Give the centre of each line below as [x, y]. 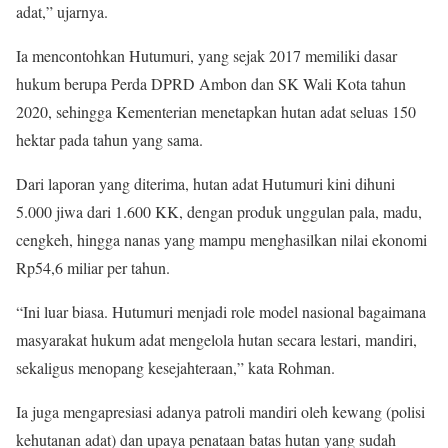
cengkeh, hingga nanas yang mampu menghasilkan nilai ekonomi [221, 240]
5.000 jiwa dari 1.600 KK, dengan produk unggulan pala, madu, [219, 212]
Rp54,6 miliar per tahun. [93, 268]
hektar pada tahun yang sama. [109, 140]
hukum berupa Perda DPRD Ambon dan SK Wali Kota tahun [211, 84]
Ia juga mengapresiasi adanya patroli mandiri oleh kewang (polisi [220, 412]
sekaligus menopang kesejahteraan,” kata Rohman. [175, 368]
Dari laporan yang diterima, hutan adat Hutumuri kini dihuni [205, 184]
